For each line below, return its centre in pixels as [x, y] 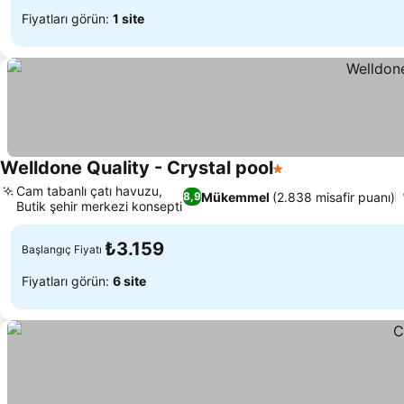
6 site [129, 280]
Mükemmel [236, 197]
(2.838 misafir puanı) [334, 197]
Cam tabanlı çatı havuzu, [89, 191]
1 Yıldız [297, 178]
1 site [129, 18]
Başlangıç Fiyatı [62, 249]
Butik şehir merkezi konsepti [99, 206]
